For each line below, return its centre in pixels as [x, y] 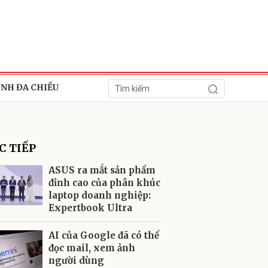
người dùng [76, 261]
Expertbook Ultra [90, 208]
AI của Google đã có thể [104, 235]
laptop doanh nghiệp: [100, 195]
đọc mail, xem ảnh [92, 248]
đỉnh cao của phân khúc [104, 183]
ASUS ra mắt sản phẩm [102, 170]
